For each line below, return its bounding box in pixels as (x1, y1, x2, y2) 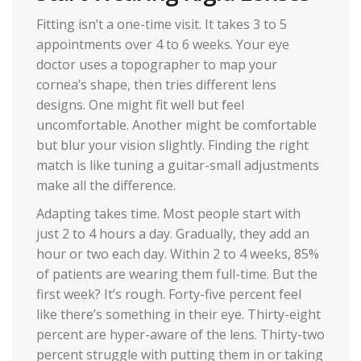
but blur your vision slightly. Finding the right (36, 135, 309, 154)
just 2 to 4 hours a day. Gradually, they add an (36, 224, 309, 243)
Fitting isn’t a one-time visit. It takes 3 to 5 (36, 15, 287, 33)
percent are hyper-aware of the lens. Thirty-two (36, 325, 325, 343)
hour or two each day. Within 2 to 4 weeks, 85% (36, 244, 319, 263)
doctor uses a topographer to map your (36, 55, 277, 73)
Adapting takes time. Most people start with (36, 204, 301, 222)
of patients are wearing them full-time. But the (36, 264, 317, 283)
